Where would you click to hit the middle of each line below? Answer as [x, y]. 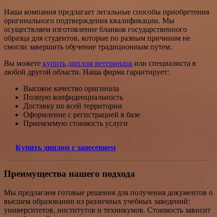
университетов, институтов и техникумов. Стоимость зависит [107, 210]
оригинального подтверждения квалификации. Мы [89, 20]
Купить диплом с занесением [66, 147]
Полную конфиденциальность [73, 97]
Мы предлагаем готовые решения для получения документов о [108, 192]
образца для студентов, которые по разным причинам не [97, 38]
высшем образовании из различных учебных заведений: [97, 201]
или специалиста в [164, 63]
